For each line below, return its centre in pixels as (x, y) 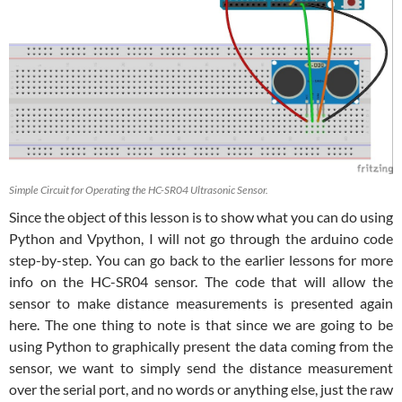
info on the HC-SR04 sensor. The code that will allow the (201, 282)
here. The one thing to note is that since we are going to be (201, 325)
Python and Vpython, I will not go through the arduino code (201, 239)
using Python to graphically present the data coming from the (201, 346)
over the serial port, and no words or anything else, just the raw (201, 389)
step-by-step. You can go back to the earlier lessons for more (201, 260)
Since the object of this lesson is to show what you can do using (201, 217)
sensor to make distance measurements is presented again (201, 303)
